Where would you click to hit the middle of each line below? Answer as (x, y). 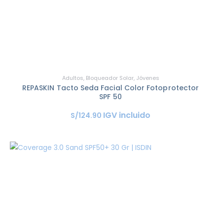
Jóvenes (147, 78)
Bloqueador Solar (110, 78)
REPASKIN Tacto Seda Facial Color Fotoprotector (110, 88)
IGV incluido (127, 115)
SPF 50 (110, 96)
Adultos (73, 78)
